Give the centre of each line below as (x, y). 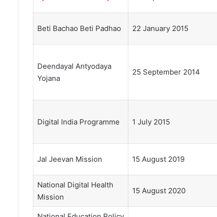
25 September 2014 (166, 72)
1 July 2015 (151, 122)
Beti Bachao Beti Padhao (79, 29)
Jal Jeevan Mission (70, 159)
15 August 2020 (159, 191)
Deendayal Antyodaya (74, 66)
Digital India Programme (78, 122)
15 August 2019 (158, 159)
